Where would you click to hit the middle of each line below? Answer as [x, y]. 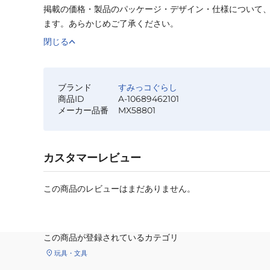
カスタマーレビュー [92, 158]
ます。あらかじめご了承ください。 [111, 24]
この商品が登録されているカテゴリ [111, 238]
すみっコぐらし [148, 88]
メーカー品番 [83, 111]
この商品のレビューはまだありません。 [119, 189]
